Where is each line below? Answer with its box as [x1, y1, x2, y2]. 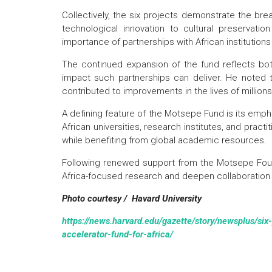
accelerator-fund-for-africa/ [62, 229, 173, 240]
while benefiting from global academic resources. [62, 135, 267, 146]
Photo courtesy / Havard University [62, 193, 204, 204]
